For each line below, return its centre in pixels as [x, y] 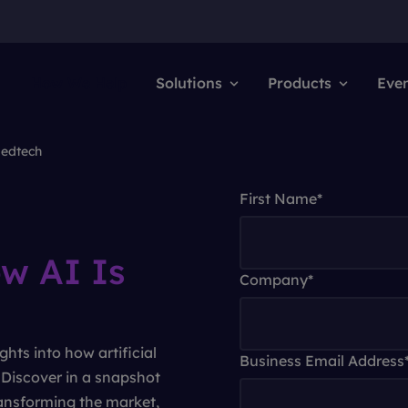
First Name [278, 199]
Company [274, 280]
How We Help [79, 83]
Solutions [189, 83]
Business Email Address [322, 361]
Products [300, 83]
